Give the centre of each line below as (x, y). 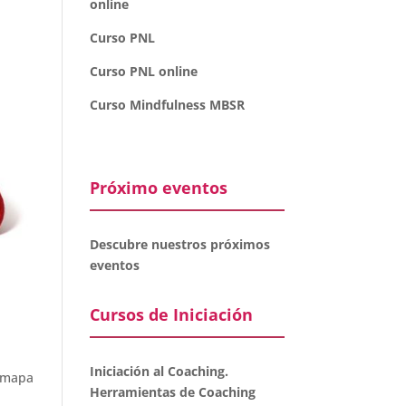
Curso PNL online (143, 71)
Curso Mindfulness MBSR (167, 105)
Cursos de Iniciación (171, 314)
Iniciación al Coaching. (159, 371)
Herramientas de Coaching (172, 392)
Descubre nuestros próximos (179, 244)
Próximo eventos (158, 188)
